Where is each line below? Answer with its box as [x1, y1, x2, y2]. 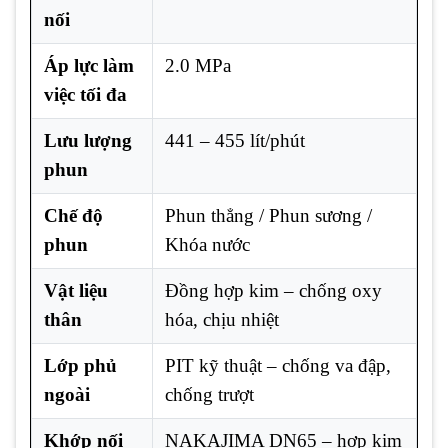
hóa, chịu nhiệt [165, 308, 279, 330]
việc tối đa [44, 83, 127, 105]
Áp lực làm [44, 54, 134, 76]
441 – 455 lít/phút [165, 129, 305, 151]
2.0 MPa [165, 54, 231, 76]
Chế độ [44, 204, 103, 226]
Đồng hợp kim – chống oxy [165, 279, 382, 301]
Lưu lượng [44, 129, 132, 151]
